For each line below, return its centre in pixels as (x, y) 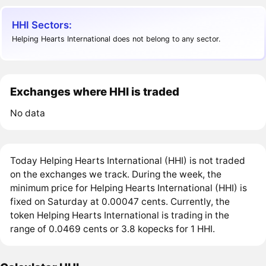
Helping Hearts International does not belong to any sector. (116, 39)
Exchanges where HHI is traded (95, 92)
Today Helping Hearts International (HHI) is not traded (128, 161)
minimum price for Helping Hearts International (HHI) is (129, 188)
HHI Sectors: (42, 25)
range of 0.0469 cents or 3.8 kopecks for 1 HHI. (113, 229)
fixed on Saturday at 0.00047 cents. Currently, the (120, 202)
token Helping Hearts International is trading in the (120, 216)
